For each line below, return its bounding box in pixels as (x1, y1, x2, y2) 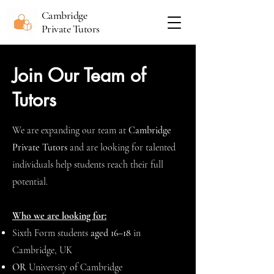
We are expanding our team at (12, 124, 128, 136)
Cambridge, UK (12, 244, 72, 256)
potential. (12, 176, 48, 188)
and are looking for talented (70, 141, 176, 154)
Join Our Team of (12, 63, 146, 87)
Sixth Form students (12, 227, 91, 239)
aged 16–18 (91, 227, 131, 239)
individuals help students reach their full (12, 158, 163, 171)
